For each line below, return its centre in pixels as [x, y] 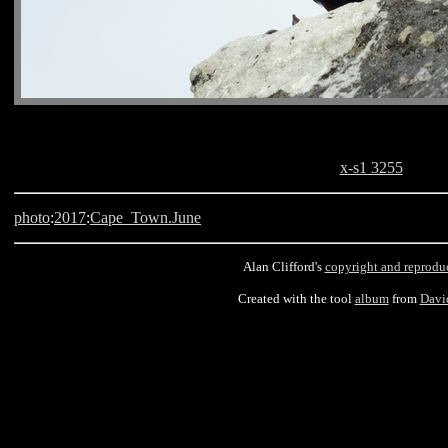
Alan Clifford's [283, 266]
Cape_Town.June [145, 217]
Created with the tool [296, 298]
